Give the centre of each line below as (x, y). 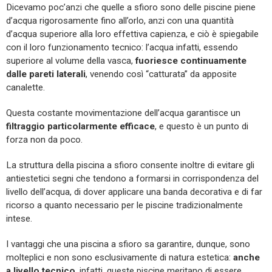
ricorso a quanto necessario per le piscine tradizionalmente (124, 205)
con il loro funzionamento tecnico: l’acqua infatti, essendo (122, 47)
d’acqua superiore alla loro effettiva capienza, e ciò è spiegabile (132, 34)
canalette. (25, 87)
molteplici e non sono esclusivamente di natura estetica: (120, 257)
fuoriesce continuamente (191, 60)
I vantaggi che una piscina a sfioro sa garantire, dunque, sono (128, 244)
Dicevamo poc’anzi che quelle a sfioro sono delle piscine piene (131, 7)
